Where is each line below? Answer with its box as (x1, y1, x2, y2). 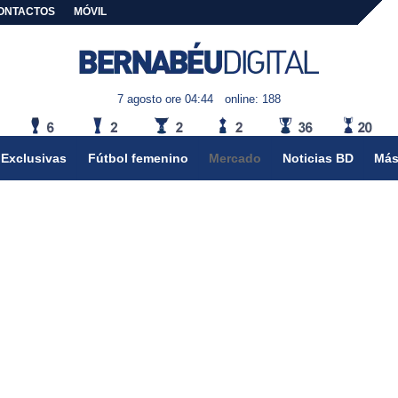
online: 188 (224, 92, 281, 107)
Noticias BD (282, 150, 354, 165)
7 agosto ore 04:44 (117, 92, 214, 107)
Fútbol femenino (87, 150, 188, 165)
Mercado (209, 150, 262, 165)
